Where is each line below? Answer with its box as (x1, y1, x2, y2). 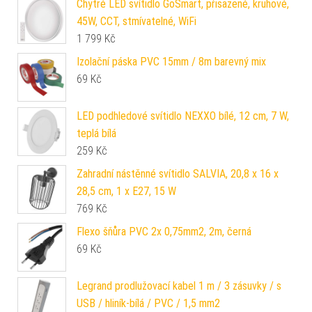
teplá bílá (77, 126, 116, 140)
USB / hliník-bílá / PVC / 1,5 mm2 (77, 296, 220, 310)
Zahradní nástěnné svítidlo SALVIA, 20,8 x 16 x (77, 166, 279, 180)
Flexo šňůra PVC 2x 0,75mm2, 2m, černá (77, 224, 251, 238)
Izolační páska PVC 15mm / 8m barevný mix (77, 54, 266, 68)
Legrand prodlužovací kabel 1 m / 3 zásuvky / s (77, 279, 281, 292)
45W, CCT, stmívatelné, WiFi (77, 14, 196, 28)
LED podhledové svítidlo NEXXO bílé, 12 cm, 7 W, (77, 109, 289, 123)
